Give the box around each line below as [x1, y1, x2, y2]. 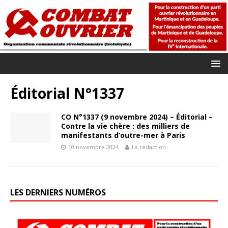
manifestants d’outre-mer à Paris [61, 130, 185, 140]
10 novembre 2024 [68, 142, 119, 151]
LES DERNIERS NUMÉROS [10, 186, 106, 198]
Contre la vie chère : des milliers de [61, 121, 190, 131]
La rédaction [132, 142, 166, 151]
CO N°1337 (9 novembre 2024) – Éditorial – [61, 111, 213, 122]
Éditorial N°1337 [10, 83, 124, 103]
